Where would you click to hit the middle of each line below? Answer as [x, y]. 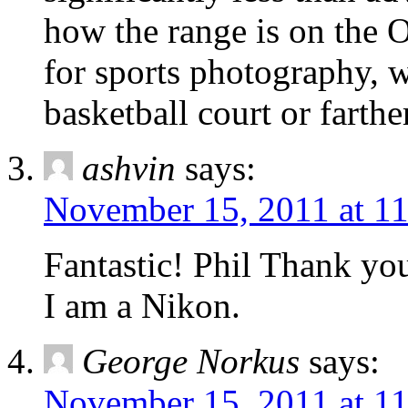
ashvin [129, 168]
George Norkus [191, 362]
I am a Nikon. [142, 306]
